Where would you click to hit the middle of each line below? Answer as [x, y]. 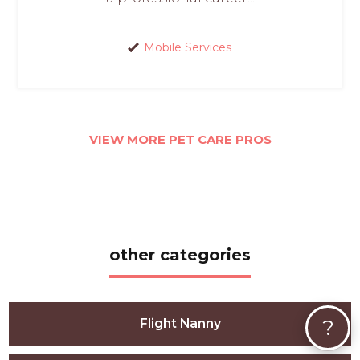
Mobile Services [188, 48]
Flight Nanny [180, 324]
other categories [180, 255]
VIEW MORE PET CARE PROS [180, 140]
